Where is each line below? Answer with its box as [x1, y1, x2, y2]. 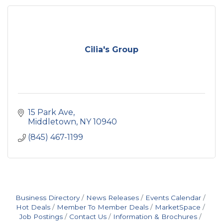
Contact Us [69, 213, 107, 221]
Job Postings [19, 213, 63, 221]
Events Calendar [145, 194, 201, 202]
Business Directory [15, 194, 80, 202]
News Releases [86, 194, 139, 202]
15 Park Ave [28, 108, 73, 117]
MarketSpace [155, 203, 201, 211]
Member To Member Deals [57, 203, 148, 211]
